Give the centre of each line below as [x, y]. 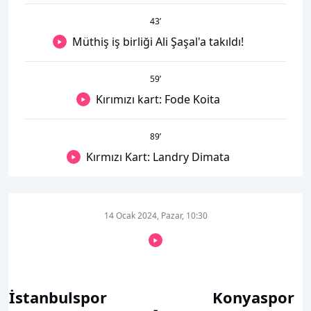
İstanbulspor [58, 297]
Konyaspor [253, 297]
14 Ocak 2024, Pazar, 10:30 [155, 216]
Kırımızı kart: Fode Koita [158, 99]
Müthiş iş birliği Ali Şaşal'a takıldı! [158, 42]
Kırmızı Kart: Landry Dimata [158, 157]
